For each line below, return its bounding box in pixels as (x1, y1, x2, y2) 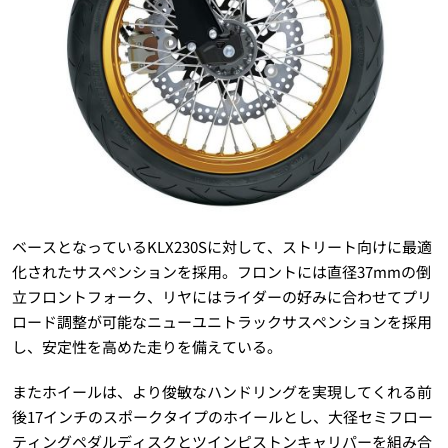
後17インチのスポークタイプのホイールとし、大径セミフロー (11, 405, 433, 427)
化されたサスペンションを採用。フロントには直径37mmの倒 (11, 260, 431, 282)
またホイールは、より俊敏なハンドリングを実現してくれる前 (11, 380, 432, 402)
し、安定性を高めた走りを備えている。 (11, 335, 282, 357)
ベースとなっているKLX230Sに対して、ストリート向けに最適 (11, 235, 432, 257)
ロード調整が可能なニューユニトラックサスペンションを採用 (11, 310, 432, 332)
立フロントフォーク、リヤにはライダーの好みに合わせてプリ (11, 285, 432, 307)
